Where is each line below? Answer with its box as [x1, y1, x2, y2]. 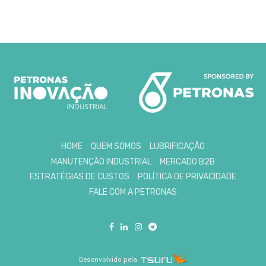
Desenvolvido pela [78, 254, 137, 265]
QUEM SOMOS [91, 141, 141, 152]
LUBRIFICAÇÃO [150, 141, 205, 152]
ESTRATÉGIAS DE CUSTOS [29, 172, 129, 182]
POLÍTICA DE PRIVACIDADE [138, 172, 237, 182]
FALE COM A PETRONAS [89, 187, 177, 197]
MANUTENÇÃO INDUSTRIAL [50, 156, 151, 167]
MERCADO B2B [160, 156, 216, 167]
